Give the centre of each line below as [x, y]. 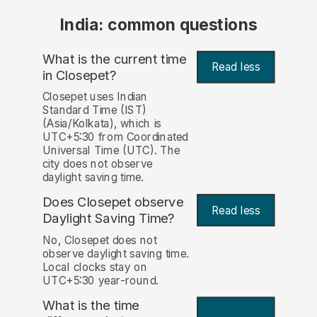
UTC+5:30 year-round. [100, 280]
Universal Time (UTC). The [111, 151]
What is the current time [114, 59]
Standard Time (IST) [94, 110]
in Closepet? [79, 75]
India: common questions [158, 25]
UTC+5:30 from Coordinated [115, 137]
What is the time [91, 305]
